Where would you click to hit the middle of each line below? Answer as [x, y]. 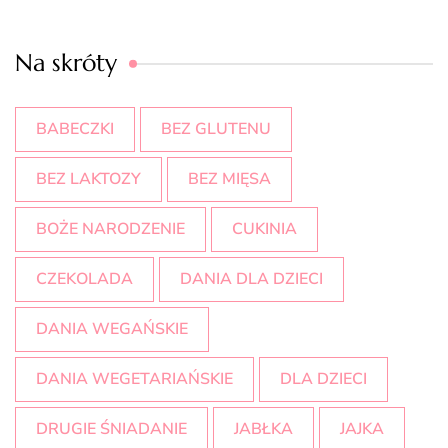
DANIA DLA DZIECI [251, 278]
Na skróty [66, 62]
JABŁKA [263, 428]
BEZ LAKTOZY [88, 178]
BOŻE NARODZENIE [110, 228]
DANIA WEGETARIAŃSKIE [134, 378]
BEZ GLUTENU [216, 128]
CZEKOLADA [84, 278]
